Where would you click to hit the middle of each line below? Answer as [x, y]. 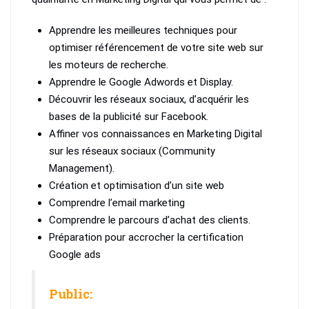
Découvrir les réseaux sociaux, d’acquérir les [149, 100]
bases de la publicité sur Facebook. [129, 117]
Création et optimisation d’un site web [137, 186]
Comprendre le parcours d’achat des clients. [150, 220]
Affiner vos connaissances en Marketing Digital [156, 134]
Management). [82, 169]
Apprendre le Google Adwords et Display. [141, 82]
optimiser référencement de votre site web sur [156, 48]
